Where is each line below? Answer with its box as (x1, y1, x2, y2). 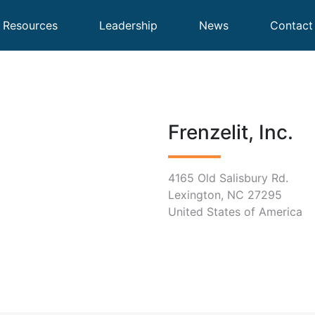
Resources (3, 18, 58, 32)
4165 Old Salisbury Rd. (168, 171, 288, 185)
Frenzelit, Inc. (168, 120, 293, 144)
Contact (270, 18, 313, 32)
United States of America (168, 205, 302, 219)
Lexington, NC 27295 (168, 188, 282, 202)
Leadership (99, 18, 157, 32)
